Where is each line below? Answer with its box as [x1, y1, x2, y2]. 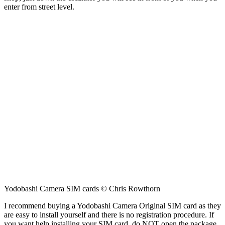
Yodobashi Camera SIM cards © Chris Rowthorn [4, 184, 160, 193]
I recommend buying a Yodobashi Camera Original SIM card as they [4, 201, 221, 210]
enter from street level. [4, 3, 74, 12]
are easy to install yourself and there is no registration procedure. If [4, 210, 214, 219]
